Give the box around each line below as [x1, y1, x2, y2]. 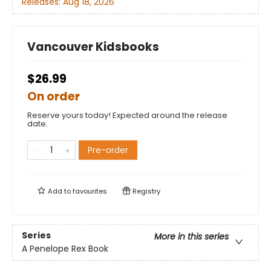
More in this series [154, 230, 229, 243]
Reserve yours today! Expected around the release [27, 109, 227, 121]
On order [27, 88, 80, 105]
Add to [46, 186, 73, 196]
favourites [73, 186, 107, 196]
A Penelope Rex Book [22, 243, 108, 255]
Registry [131, 186, 160, 196]
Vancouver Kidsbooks [27, 39, 159, 55]
